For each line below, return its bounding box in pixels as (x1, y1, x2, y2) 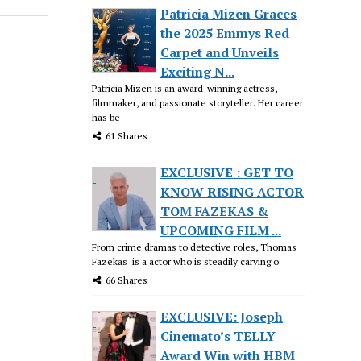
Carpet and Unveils (160, 43, 280, 61)
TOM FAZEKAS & (160, 201, 269, 220)
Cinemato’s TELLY (160, 326, 276, 345)
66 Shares (106, 273, 148, 286)
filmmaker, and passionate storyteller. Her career (92, 96, 304, 109)
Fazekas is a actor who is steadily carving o (92, 255, 280, 268)
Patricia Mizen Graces (160, 4, 297, 23)
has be (92, 110, 121, 123)
